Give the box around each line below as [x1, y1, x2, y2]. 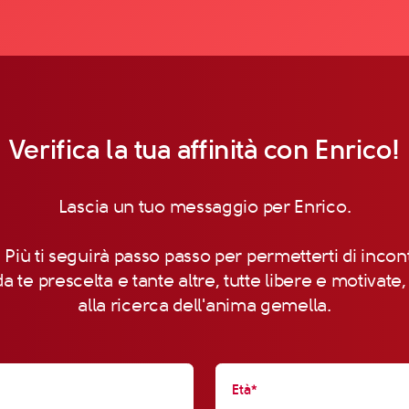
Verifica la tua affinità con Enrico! [8, 133, 401, 165]
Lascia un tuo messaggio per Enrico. [58, 196, 351, 218]
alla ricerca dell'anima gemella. [78, 295, 331, 317]
